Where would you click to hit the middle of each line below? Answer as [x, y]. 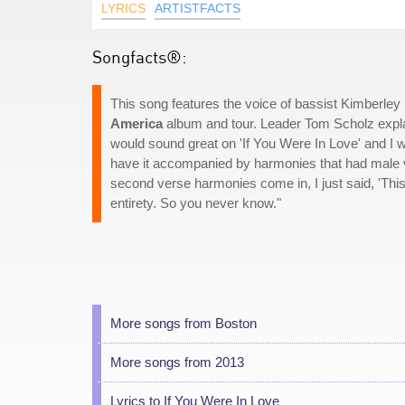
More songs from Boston [184, 323]
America [137, 123]
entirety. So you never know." [196, 203]
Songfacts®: [140, 57]
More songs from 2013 [177, 362]
